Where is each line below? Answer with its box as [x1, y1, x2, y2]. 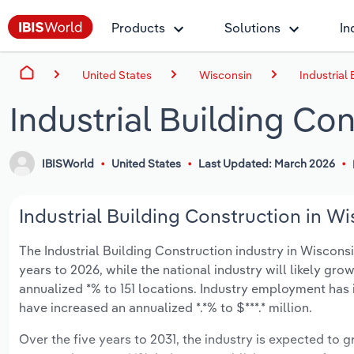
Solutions [224, 20, 281, 36]
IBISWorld [42, 156, 95, 171]
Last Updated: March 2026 [198, 156, 335, 171]
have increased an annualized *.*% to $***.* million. [19, 299, 312, 316]
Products [111, 20, 165, 36]
